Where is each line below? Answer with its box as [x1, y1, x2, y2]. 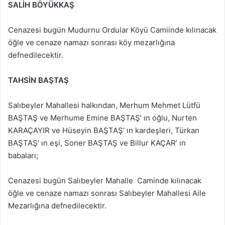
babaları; [8, 150, 38, 160]
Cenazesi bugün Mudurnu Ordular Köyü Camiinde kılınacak [8, 25, 216, 35]
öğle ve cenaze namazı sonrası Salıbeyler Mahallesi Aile [8, 188, 208, 198]
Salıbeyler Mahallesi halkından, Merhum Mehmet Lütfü [8, 100, 200, 110]
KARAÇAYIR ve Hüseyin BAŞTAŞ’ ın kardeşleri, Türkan [8, 125, 199, 135]
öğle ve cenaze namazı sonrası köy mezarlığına [8, 37, 175, 47]
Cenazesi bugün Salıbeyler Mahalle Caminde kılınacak [8, 175, 201, 185]
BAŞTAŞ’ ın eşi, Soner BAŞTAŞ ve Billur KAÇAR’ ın [8, 138, 186, 148]
